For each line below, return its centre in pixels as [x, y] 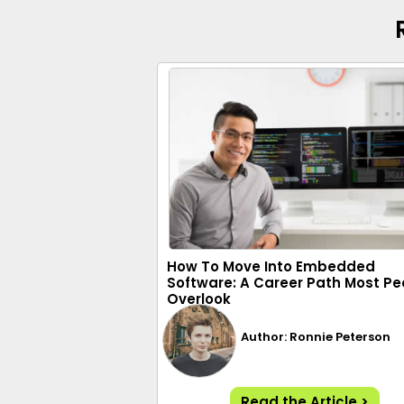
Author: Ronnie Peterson [316, 336]
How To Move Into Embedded [271, 266]
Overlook [199, 299]
